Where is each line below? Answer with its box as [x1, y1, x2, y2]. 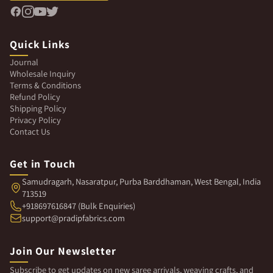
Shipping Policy [10, 102, 66, 114]
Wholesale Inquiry [10, 67, 76, 79]
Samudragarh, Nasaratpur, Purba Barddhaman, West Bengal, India [22, 175, 261, 187]
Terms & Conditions [10, 79, 81, 91]
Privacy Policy [10, 113, 61, 126]
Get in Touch [10, 156, 76, 171]
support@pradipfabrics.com [22, 211, 125, 224]
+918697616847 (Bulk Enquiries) [22, 199, 135, 211]
